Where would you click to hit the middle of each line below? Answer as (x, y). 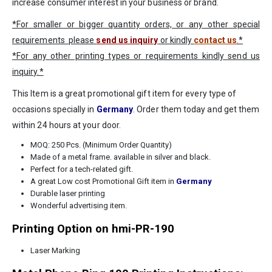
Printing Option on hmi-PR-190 (93, 229)
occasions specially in (54, 110)
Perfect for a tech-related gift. (81, 169)
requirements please (54, 40)
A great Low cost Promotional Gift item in (103, 182)
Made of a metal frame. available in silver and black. (120, 157)
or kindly (176, 40)
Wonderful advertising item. (78, 206)
